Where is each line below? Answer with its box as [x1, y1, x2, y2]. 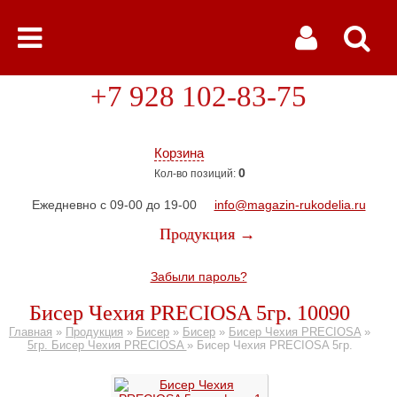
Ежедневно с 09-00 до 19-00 [31, 198, 197, 212]
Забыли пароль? [150, 269, 247, 284]
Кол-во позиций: [154, 167, 238, 180]
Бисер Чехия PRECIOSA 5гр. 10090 [29, 301, 350, 324]
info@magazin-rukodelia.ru [214, 198, 366, 212]
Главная [9, 325, 52, 339]
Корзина [154, 145, 204, 160]
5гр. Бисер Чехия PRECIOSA [27, 339, 187, 352]
